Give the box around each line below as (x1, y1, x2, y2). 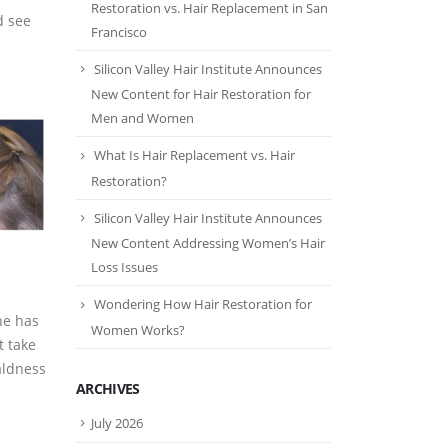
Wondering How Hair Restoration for (94, 295, 312, 314)
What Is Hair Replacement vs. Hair (94, 146, 295, 165)
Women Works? (91, 320, 185, 339)
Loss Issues (91, 258, 158, 277)
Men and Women (91, 109, 194, 128)
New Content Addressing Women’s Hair (91, 234, 325, 253)
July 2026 (91, 413, 143, 432)
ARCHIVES (76, 378, 140, 398)
